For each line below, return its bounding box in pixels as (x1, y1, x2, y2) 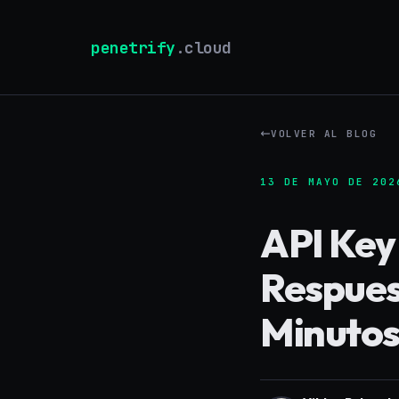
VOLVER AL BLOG (271, 127, 377, 140)
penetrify (91, 37, 175, 58)
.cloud (175, 37, 232, 58)
